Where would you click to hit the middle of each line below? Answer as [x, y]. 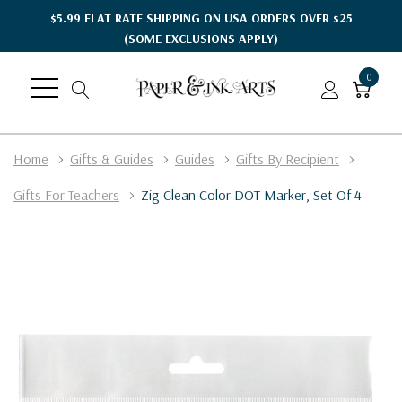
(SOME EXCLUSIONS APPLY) [201, 38]
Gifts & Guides [112, 158]
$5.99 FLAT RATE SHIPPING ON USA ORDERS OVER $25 [201, 17]
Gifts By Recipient [288, 158]
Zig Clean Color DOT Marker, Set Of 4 [251, 194]
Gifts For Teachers [66, 194]
